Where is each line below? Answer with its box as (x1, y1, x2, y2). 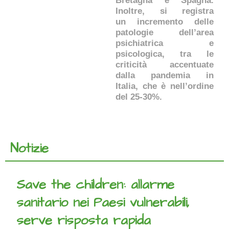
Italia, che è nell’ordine (116, 81, 214, 91)
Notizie (10, 140, 49, 157)
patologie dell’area (116, 27, 214, 37)
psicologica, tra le (116, 49, 214, 59)
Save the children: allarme (16, 176, 174, 194)
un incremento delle (116, 16, 214, 27)
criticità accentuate (116, 59, 214, 70)
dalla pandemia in (116, 70, 214, 80)
